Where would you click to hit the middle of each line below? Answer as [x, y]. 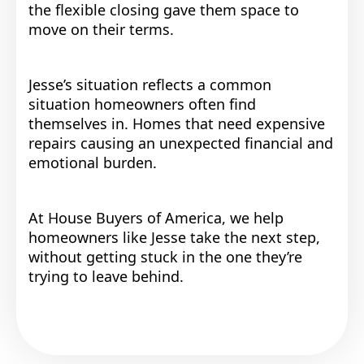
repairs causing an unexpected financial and [181, 143]
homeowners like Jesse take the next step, [174, 238]
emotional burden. [93, 163]
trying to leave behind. [106, 277]
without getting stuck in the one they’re [165, 257]
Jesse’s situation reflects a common [150, 85]
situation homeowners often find [142, 104]
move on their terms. [101, 30]
